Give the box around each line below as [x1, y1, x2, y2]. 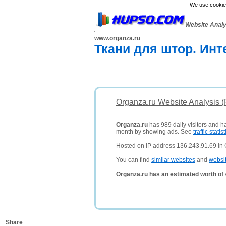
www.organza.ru [94, 35, 140, 42]
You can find [116, 156, 151, 163]
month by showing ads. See [116, 128, 193, 135]
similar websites [151, 156, 195, 163]
